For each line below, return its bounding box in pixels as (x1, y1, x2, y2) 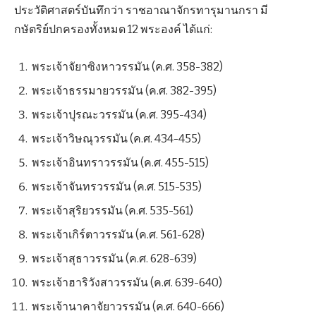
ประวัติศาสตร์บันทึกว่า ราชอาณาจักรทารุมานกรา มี (14, 4, 268, 17)
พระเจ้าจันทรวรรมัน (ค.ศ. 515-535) (32, 180, 202, 194)
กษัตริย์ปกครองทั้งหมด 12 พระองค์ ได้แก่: (14, 23, 212, 36)
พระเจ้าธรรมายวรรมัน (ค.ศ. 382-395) (32, 84, 217, 98)
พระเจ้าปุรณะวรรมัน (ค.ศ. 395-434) (32, 108, 207, 122)
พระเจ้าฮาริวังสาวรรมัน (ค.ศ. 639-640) (32, 276, 222, 290)
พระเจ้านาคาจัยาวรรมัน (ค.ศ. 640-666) (32, 300, 224, 314)
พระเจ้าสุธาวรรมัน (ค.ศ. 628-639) (32, 252, 197, 266)
